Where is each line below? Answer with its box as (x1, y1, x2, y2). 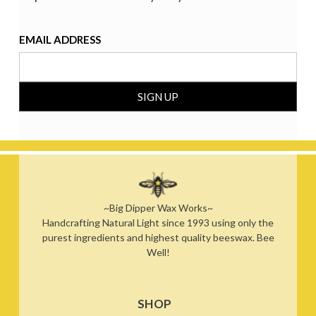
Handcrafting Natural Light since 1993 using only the (42, 217, 274, 229)
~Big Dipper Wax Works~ (103, 202, 213, 214)
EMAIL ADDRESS (18, 33, 101, 47)
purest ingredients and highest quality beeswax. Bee (42, 231, 274, 244)
